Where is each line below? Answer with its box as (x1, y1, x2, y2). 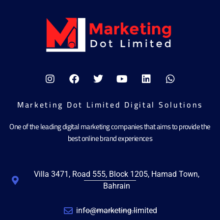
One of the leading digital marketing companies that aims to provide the (9, 119, 211, 134)
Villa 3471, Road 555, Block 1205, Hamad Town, (34, 169, 200, 179)
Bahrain (103, 181, 131, 191)
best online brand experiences (67, 131, 153, 146)
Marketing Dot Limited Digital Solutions (17, 97, 203, 112)
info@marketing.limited (76, 206, 158, 216)
